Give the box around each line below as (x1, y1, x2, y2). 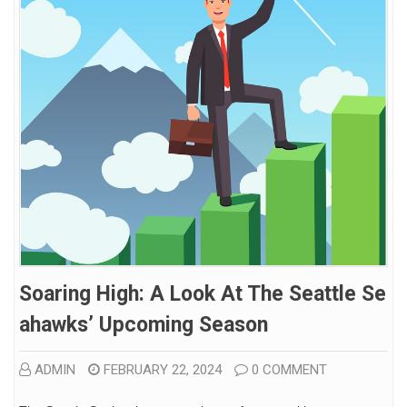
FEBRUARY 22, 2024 (104, 362, 222, 378)
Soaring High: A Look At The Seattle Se (19, 282, 386, 306)
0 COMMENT (252, 362, 327, 378)
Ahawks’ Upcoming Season (19, 313, 268, 337)
